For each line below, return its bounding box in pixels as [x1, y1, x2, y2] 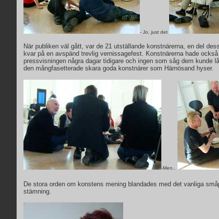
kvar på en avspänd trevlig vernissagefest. [23, 50, 146, 57]
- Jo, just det [140, 29, 169, 35]
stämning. [23, 188, 51, 195]
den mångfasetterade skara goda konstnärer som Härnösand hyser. [23, 65, 214, 72]
